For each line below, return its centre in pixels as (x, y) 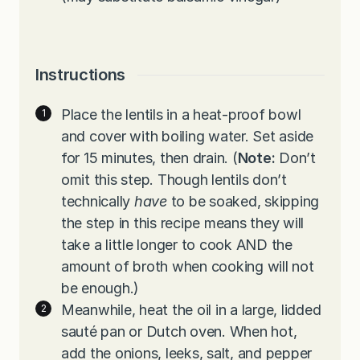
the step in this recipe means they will (183, 223)
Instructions (80, 75)
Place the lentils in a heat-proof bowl (181, 115)
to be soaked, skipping (245, 202)
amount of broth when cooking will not (188, 267)
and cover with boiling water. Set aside (188, 137)
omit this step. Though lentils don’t (174, 180)
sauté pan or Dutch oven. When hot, (179, 332)
